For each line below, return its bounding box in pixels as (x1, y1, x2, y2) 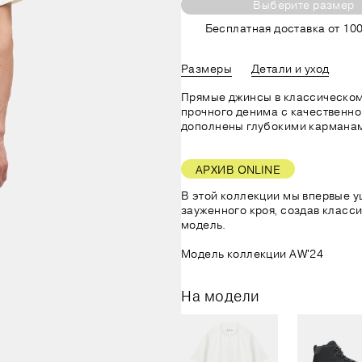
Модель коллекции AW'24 (181, 246, 324, 261)
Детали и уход (250, 61, 330, 76)
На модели (181, 287, 260, 305)
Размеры (181, 61, 232, 76)
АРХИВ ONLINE (196, 162, 281, 177)
